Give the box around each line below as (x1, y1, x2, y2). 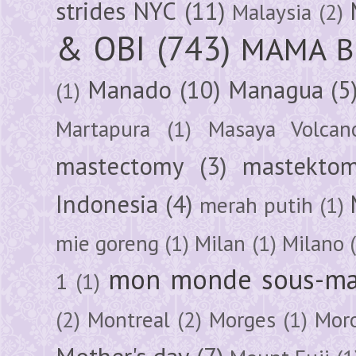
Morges (209, 304, 276, 334)
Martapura (56, 114, 150, 143)
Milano (281, 228, 344, 257)
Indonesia (56, 188, 158, 220)
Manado (87, 73, 172, 106)
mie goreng (56, 228, 160, 257)
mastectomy (56, 149, 184, 182)
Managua (227, 73, 323, 106)
